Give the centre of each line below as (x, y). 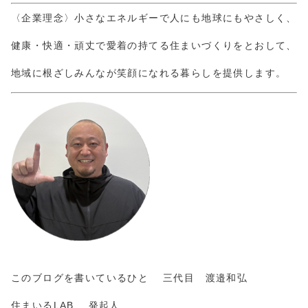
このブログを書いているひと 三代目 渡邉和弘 (130, 278)
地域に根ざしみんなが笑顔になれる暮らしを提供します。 (149, 73)
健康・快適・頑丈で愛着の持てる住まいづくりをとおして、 (154, 46)
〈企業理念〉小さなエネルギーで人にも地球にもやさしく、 (154, 18)
